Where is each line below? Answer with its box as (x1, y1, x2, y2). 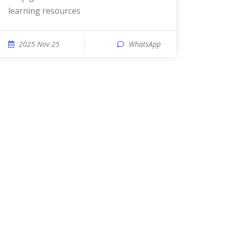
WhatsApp (129, 39, 161, 49)
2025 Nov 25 (19, 39, 60, 49)
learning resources (8, 5, 80, 16)
